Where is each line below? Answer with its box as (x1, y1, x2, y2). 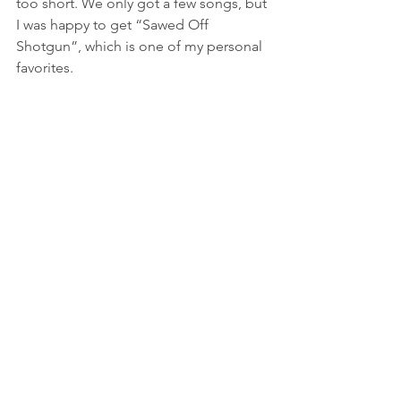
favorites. (16, 58, 73, 76)
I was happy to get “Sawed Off (16, 15, 212, 33)
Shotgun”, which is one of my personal (16, 37, 266, 55)
